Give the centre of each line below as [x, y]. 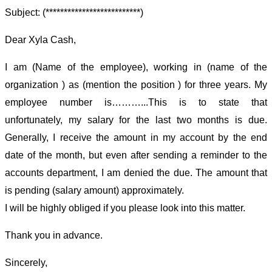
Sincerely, [26, 263]
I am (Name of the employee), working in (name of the [136, 67]
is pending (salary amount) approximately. [94, 191]
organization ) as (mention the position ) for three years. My [136, 85]
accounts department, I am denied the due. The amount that [136, 173]
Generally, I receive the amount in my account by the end [136, 138]
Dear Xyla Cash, [40, 40]
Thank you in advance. [54, 236]
